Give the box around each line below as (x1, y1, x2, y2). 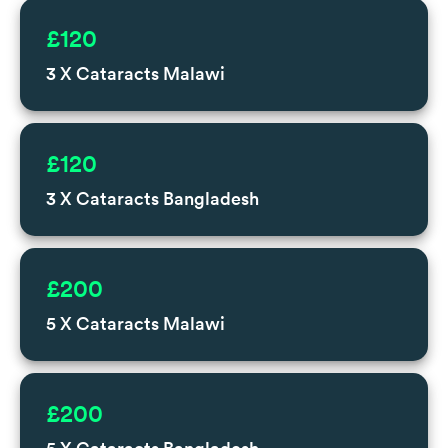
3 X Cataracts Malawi (46, 61, 225, 85)
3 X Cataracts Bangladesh (46, 186, 259, 210)
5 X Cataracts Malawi (46, 311, 225, 335)
